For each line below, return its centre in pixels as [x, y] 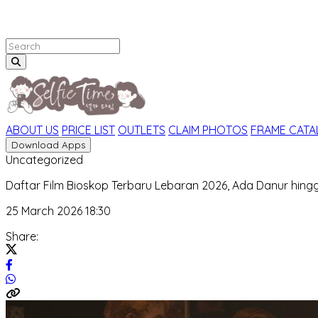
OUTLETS [142, 130]
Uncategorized [44, 159]
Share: [22, 236]
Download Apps [73, 144]
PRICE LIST [88, 130]
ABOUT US [32, 130]
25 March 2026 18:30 [58, 210]
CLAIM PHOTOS [208, 130]
